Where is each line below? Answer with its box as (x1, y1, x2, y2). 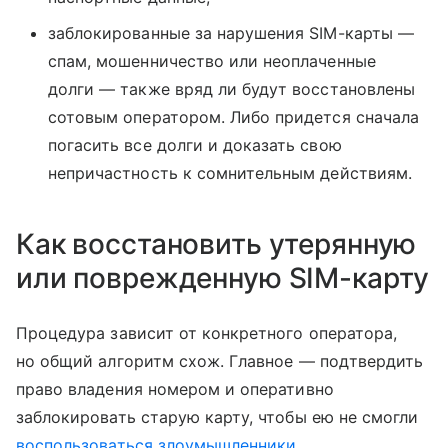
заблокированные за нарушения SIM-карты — (48, 23, 414, 44)
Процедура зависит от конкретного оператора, (16, 323, 398, 344)
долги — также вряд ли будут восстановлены (48, 79, 415, 100)
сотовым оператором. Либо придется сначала (48, 107, 419, 128)
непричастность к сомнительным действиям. (48, 163, 412, 184)
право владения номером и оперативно (16, 379, 334, 400)
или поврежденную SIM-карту (16, 261, 430, 296)
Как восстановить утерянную (16, 227, 417, 262)
